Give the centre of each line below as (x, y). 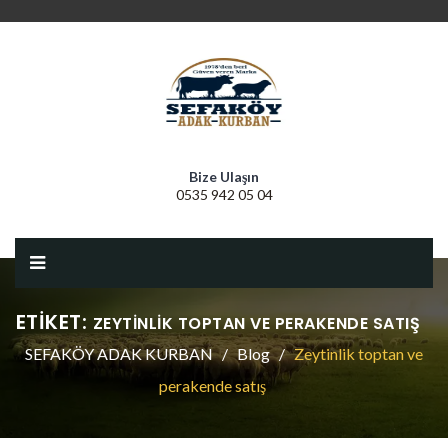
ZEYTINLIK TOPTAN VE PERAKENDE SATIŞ (256, 323)
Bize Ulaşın (224, 176)
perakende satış (212, 385)
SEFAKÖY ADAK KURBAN (119, 353)
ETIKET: (54, 322)
